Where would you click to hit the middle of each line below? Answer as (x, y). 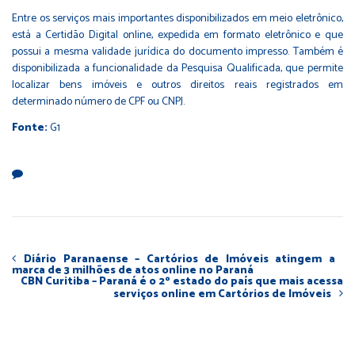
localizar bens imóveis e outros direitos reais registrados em (177, 86)
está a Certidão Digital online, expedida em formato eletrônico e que (177, 36)
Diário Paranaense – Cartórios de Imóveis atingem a (179, 260)
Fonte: (31, 128)
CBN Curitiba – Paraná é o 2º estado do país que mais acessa (182, 282)
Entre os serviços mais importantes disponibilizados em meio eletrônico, (177, 19)
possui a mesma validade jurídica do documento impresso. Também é (177, 52)
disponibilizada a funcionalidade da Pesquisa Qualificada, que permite (177, 69)
